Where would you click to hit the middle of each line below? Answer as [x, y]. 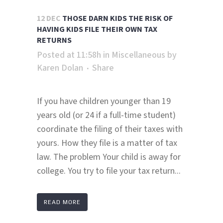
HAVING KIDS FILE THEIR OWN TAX [97, 30]
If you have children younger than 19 [104, 102]
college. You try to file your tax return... [109, 171]
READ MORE [62, 202]
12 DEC [49, 19]
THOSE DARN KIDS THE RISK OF [117, 19]
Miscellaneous [138, 55]
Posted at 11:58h [69, 55]
